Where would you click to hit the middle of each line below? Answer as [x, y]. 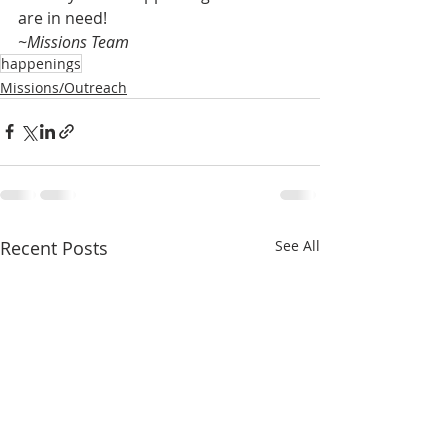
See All [297, 245]
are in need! [62, 17]
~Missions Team [73, 41]
